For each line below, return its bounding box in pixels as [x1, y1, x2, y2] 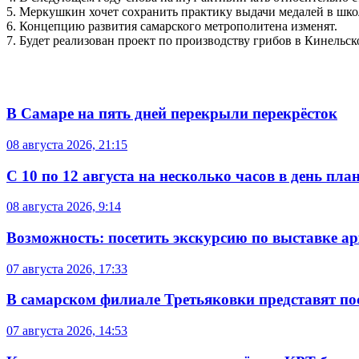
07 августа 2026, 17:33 [6, 261, 127, 276]
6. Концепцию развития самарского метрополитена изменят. [6, 19, 337, 34]
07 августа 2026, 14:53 [6, 324, 127, 338]
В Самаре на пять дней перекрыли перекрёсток [6, 105, 337, 123]
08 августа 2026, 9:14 [6, 200, 121, 214]
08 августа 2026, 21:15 [6, 137, 127, 151]
